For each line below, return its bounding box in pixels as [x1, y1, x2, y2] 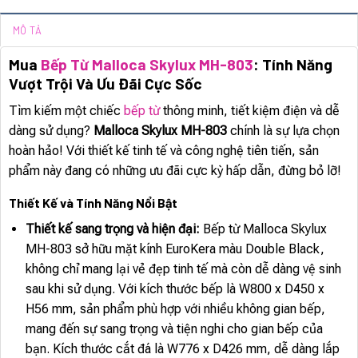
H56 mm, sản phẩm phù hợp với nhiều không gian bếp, [25, 301, 325, 317]
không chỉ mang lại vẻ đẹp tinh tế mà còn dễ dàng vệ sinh [25, 261, 341, 277]
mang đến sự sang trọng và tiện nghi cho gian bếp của [25, 321, 323, 337]
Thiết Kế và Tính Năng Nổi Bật [9, 195, 177, 211]
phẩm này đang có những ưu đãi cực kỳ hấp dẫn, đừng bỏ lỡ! [9, 163, 341, 179]
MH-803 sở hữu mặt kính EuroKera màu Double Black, [25, 241, 324, 257]
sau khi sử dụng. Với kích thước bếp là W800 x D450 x [25, 281, 324, 297]
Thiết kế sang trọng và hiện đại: [25, 221, 203, 237]
